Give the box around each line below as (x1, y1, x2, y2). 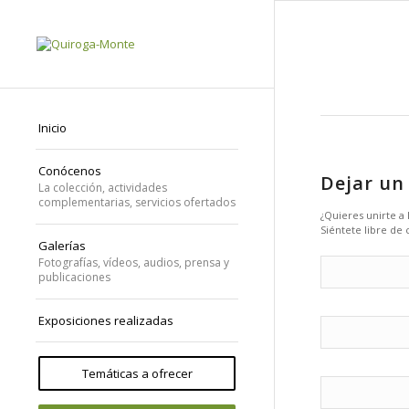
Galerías (38, 237, 86, 254)
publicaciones (38, 269, 110, 285)
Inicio (38, 120, 67, 136)
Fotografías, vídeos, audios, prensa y (38, 255, 229, 270)
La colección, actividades (38, 180, 167, 195)
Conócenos (38, 163, 101, 179)
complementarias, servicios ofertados (38, 194, 236, 210)
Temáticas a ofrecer (81, 365, 193, 382)
